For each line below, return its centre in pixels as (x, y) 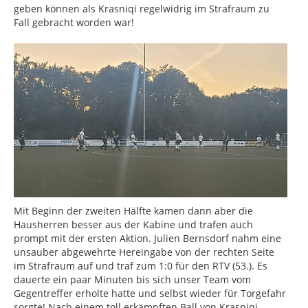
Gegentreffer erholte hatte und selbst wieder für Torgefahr (150, 294)
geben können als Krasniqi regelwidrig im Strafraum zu (142, 9)
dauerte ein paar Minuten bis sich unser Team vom (132, 280)
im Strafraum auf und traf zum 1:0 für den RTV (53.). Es (141, 266)
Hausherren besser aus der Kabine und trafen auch (133, 225)
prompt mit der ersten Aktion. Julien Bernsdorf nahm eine (147, 239)
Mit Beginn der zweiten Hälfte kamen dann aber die (133, 211)
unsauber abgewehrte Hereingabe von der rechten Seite (144, 252)
